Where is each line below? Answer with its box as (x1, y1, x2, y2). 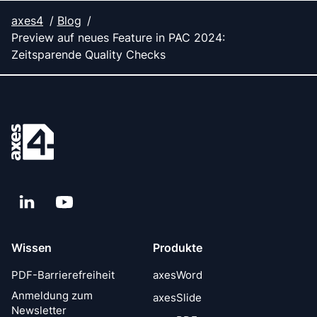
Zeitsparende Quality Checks (11, 47, 166, 62)
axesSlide (153, 292, 202, 305)
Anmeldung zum (11, 289, 93, 303)
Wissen (11, 241, 52, 255)
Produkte (153, 241, 202, 255)
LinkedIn (18, 194, 62, 209)
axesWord (153, 269, 202, 282)
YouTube (55, 194, 101, 209)
